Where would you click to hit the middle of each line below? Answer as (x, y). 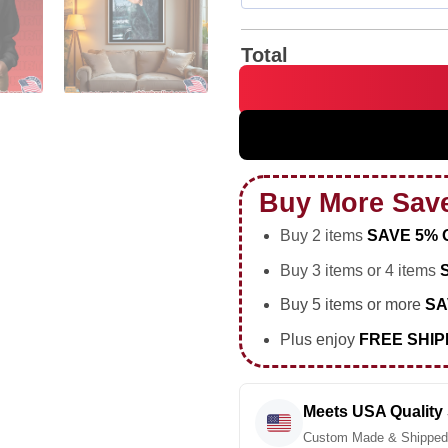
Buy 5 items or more (352, 305)
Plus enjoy (319, 339)
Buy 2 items (323, 236)
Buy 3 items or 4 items (359, 270)
